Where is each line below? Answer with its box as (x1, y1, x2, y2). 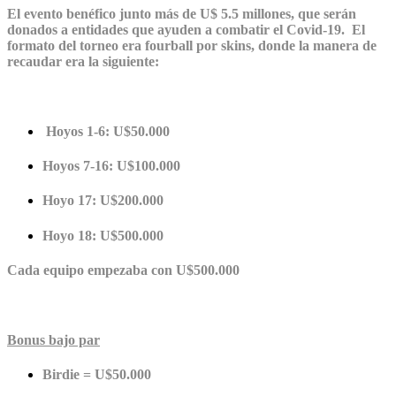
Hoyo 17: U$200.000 (42, 193, 164, 209)
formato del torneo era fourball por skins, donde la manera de (7, 38, 377, 54)
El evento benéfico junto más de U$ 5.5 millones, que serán (7, 6, 356, 22)
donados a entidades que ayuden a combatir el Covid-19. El (7, 22, 365, 38)
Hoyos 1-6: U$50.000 (42, 123, 170, 139)
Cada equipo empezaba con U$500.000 (7, 263, 240, 278)
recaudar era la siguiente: (7, 54, 159, 70)
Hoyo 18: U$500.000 (42, 227, 164, 243)
